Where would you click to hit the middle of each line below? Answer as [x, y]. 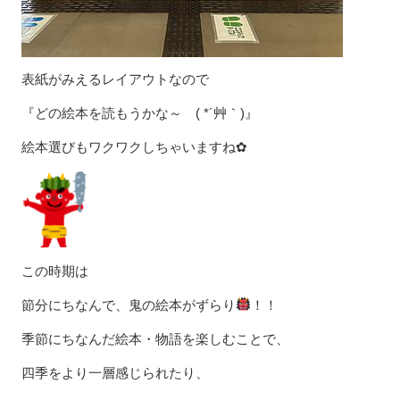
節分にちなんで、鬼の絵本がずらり [129, 304]
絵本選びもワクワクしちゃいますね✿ [134, 147]
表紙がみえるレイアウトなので [115, 79]
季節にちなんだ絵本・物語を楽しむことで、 [155, 338]
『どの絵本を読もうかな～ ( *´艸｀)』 [140, 113]
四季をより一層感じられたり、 [115, 372]
